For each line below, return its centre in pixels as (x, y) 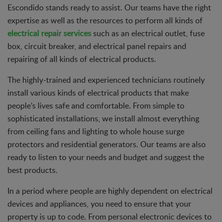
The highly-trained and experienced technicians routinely (106, 80)
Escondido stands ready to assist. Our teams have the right (109, 7)
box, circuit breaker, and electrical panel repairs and (97, 46)
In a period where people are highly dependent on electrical (110, 191)
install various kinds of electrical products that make (98, 92)
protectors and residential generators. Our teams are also (107, 144)
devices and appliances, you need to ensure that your (99, 203)
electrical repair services (49, 33)
